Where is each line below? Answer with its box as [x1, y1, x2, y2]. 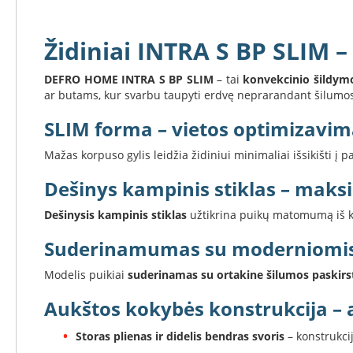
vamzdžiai [12, 256, 66, 271]
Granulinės [12, 130, 70, 145]
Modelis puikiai [44, 267, 128, 282]
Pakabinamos [12, 91, 86, 106]
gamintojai [12, 295, 70, 310]
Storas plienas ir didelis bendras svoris [76, 329, 284, 344]
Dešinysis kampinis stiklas [44, 207, 187, 222]
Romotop [18, 335, 69, 350]
